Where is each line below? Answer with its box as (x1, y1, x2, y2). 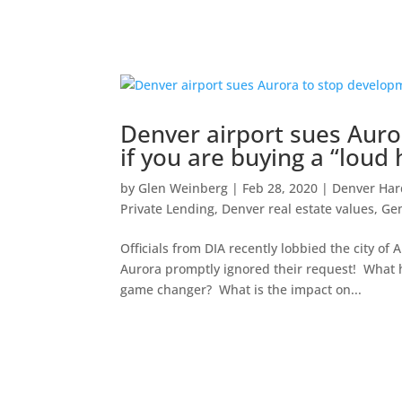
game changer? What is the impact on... (120, 280, 363, 298)
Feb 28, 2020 (242, 179, 319, 197)
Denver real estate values (222, 199, 375, 217)
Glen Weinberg (138, 179, 229, 197)
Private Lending (120, 199, 215, 217)
